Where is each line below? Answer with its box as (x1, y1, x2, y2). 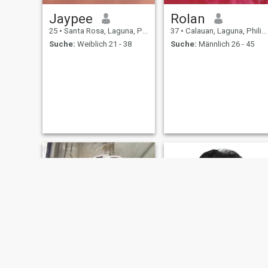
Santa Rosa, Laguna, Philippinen (62, 26, 142, 35)
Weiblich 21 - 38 (75, 39, 132, 49)
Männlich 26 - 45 (196, 39, 254, 49)
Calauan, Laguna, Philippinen (183, 26, 261, 35)
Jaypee (48, 10, 93, 26)
